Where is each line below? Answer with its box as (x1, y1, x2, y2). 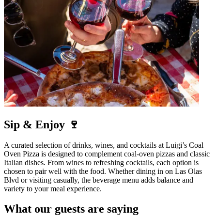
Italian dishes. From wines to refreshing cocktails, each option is (4, 158, 199, 167)
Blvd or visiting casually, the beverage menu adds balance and (4, 175, 193, 184)
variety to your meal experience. (4, 184, 102, 193)
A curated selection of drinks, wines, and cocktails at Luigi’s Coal (4, 140, 203, 149)
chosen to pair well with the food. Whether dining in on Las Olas (4, 167, 202, 175)
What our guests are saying (4, 202, 139, 216)
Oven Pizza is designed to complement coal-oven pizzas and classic (4, 149, 210, 158)
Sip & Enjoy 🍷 (4, 118, 79, 131)
